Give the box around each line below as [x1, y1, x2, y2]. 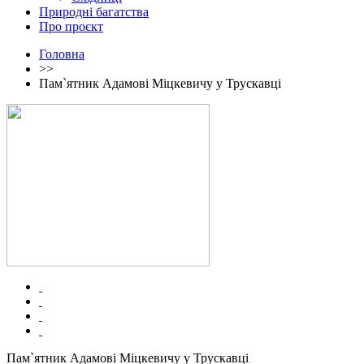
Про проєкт [39, 19, 103, 33]
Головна [39, 46, 84, 61]
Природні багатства [39, 4, 149, 19]
